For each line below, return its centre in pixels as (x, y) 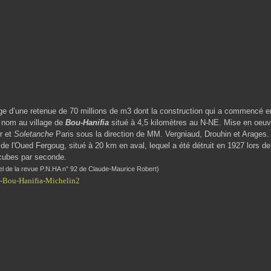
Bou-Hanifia (87, 122)
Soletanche (35, 134)
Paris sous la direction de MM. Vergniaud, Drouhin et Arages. (162, 134)
